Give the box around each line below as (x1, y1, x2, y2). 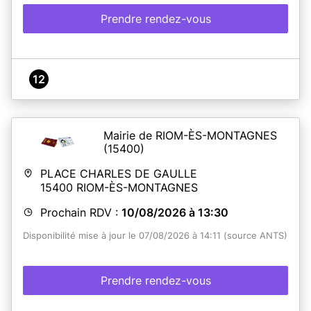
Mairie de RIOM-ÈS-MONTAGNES (103, 128, 277, 142)
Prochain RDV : (40, 205, 121, 219)
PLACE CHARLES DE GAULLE (40, 166, 197, 180)
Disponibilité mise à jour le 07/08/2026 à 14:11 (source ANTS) (23, 230, 287, 241)
